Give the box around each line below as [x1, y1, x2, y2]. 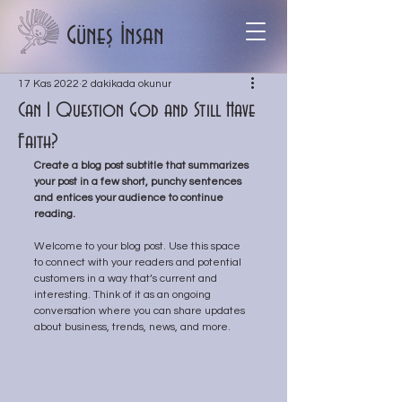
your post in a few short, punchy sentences [34, 176, 244, 188]
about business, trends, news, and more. [34, 321, 233, 333]
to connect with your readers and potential [34, 257, 244, 268]
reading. [34, 208, 75, 220]
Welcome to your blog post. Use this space [34, 240, 243, 252]
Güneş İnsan [66, 22, 164, 51]
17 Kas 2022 [18, 78, 79, 90]
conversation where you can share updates [34, 305, 248, 317]
